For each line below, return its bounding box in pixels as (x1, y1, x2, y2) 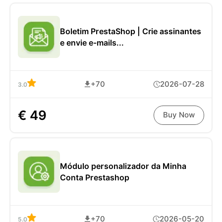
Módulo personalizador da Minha (60, 161, 186, 171)
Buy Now (163, 111, 195, 120)
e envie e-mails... (60, 38, 124, 48)
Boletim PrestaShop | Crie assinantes (60, 26, 201, 36)
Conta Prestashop (60, 172, 129, 182)
